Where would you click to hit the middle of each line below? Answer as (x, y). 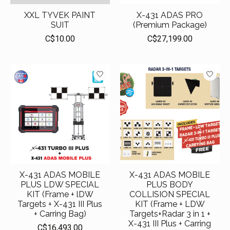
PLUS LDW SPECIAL (60, 185)
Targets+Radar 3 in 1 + (170, 214)
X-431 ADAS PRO (170, 15)
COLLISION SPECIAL (170, 195)
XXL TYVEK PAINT (60, 15)
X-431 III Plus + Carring (170, 224)
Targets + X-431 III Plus (60, 204)
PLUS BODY (170, 185)
